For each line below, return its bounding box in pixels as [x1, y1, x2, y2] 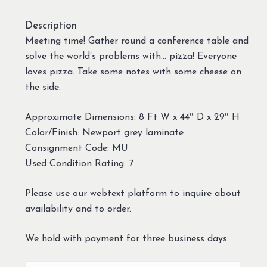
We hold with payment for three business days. [24, 234, 229, 244]
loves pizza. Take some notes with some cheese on [24, 67, 241, 77]
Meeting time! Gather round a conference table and [24, 36, 249, 46]
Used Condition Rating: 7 [24, 159, 133, 169]
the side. [24, 83, 61, 93]
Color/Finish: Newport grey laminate [24, 128, 184, 138]
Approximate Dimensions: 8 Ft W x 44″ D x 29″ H [24, 113, 240, 123]
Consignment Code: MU [24, 144, 128, 154]
